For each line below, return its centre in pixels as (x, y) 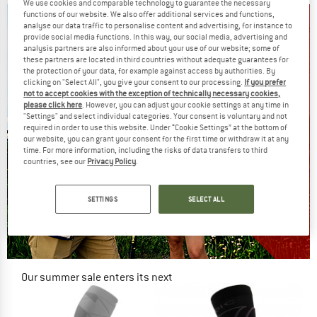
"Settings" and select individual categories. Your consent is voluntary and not (156, 116)
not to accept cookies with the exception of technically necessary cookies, (152, 94)
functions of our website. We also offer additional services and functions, (149, 15)
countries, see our (56, 162)
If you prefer (265, 82)
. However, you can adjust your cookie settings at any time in (186, 105)
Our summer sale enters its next (97, 278)
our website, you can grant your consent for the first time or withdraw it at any (156, 139)
